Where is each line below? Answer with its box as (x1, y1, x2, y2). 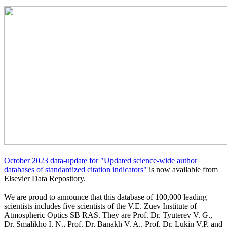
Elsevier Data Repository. (4, 174, 86, 183)
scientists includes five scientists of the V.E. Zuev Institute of (4, 201, 197, 210)
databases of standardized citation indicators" (4, 165, 147, 174)
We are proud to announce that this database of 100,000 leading (4, 192, 207, 201)
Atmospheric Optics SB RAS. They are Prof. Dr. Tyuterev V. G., (4, 210, 212, 219)
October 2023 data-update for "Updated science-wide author (4, 156, 197, 165)
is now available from (147, 165, 218, 174)
